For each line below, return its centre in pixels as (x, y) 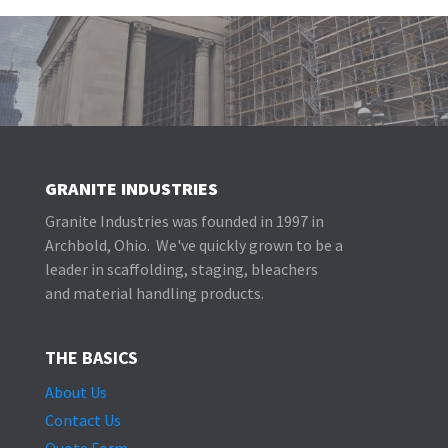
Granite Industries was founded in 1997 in (184, 221)
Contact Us (82, 420)
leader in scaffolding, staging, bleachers (181, 269)
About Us (75, 392)
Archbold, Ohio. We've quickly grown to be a (193, 245)
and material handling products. (154, 293)
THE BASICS (91, 357)
